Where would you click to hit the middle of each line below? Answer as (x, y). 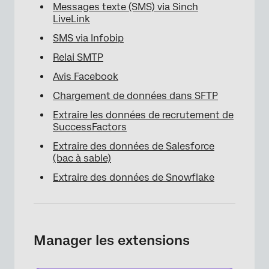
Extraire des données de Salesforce (134, 146)
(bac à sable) (82, 158)
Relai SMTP (78, 57)
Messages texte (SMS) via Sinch (125, 7)
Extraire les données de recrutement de (143, 115)
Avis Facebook (86, 77)
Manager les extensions (112, 240)
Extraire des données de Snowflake (134, 177)
